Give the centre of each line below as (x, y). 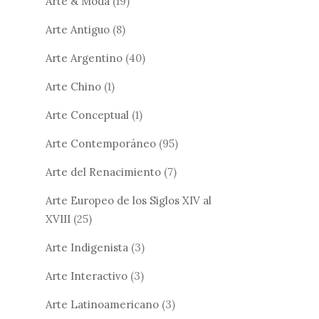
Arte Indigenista (87, 248)
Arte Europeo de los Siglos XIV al (129, 201)
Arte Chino (73, 87)
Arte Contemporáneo (101, 144)
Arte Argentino (84, 58)
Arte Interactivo (87, 276)
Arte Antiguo (78, 30)
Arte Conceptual (87, 115)
